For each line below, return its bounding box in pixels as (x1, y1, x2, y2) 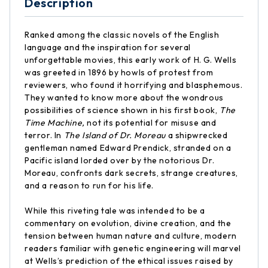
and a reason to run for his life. (25, 180, 154, 191)
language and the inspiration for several (25, 42, 191, 53)
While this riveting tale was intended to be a (25, 205, 206, 216)
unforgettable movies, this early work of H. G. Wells (25, 54, 237, 65)
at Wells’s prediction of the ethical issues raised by (25, 255, 233, 266)
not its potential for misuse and (87, 117, 217, 128)
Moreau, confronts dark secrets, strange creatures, (25, 167, 239, 178)
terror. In (25, 130, 64, 141)
